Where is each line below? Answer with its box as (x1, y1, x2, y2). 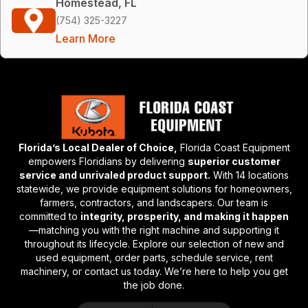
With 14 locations (210, 168, 289, 181)
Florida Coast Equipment (177, 141, 290, 153)
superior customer (187, 155, 280, 167)
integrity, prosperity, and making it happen (80, 210, 289, 222)
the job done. (124, 278, 184, 291)
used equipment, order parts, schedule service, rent (35, 251, 273, 263)
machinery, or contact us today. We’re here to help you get (20, 265, 288, 277)
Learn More (56, 31, 115, 45)
